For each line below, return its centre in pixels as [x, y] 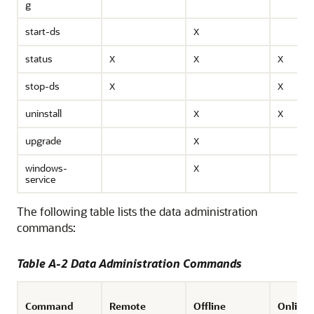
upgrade [43, 141]
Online [293, 306]
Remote [128, 306]
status [39, 59]
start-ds [43, 31]
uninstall [43, 113]
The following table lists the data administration [137, 211]
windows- [46, 168]
